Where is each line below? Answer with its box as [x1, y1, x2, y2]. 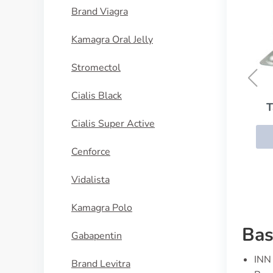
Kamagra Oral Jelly [71, 33, 153, 46]
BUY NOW [136, 130, 182, 143]
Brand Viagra [71, 5, 128, 18]
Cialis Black [71, 89, 122, 102]
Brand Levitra [71, 257, 130, 271]
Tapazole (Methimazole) [97, 99, 221, 115]
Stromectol [71, 61, 121, 74]
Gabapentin [71, 229, 122, 243]
